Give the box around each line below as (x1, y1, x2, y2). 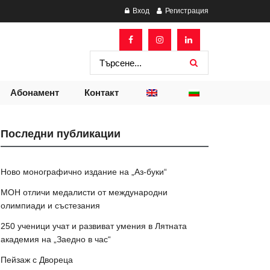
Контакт (84, 87, 119, 98)
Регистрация (163, 7, 209, 15)
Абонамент (10, 87, 59, 98)
